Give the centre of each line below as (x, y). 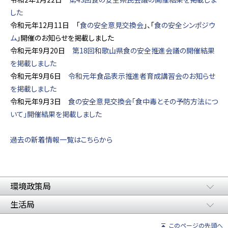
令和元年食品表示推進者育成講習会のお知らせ (142, 76)
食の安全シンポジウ (185, 25)
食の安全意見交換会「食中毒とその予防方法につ (143, 101)
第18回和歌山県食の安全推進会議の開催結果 (144, 50)
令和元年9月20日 (41, 50)
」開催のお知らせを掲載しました (65, 38)
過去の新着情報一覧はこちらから (61, 139)
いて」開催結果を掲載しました (56, 114)
